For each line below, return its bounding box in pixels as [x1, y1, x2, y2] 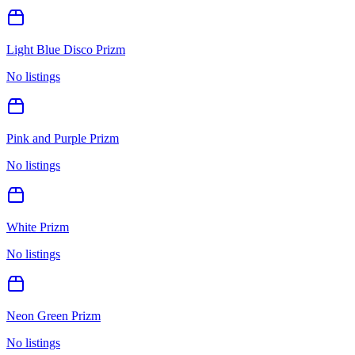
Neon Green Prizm [6, 308, 101, 323]
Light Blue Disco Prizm [6, 42, 125, 56]
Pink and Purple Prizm [6, 131, 119, 145]
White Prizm [6, 219, 69, 234]
